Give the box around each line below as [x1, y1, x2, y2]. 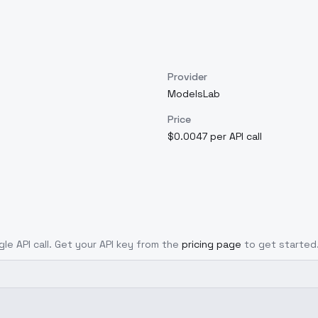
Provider [168, 70, 207, 83]
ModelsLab [168, 87, 220, 100]
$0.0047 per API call [168, 130, 262, 143]
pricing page [182, 238, 241, 251]
